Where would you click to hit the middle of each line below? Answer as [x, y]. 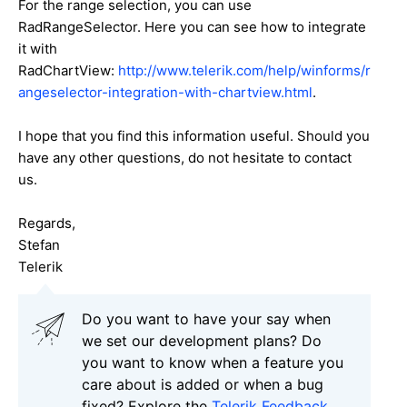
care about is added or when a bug [203, 384]
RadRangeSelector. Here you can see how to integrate [192, 26]
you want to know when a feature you [213, 362]
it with [38, 48]
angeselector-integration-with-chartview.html [165, 92]
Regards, [47, 223]
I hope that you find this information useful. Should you [194, 135]
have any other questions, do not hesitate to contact [185, 157]
